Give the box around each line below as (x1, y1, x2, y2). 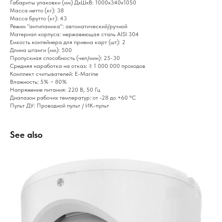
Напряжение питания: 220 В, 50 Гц (10, 86, 100, 94)
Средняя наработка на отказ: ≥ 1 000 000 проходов (10, 62, 145, 70)
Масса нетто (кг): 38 (10, 7, 64, 14)
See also (10, 129, 43, 140)
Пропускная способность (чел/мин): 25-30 (10, 55, 120, 62)
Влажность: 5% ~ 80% (10, 78, 67, 86)
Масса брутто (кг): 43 (10, 15, 67, 22)
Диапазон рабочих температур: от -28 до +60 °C (10, 94, 136, 102)
